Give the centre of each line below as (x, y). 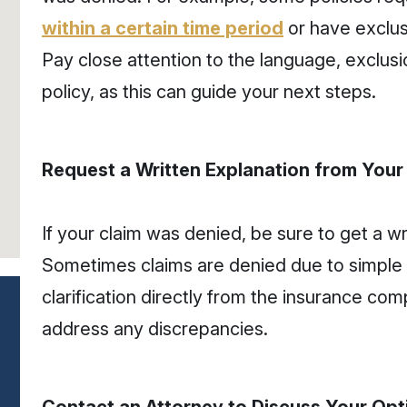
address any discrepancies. (155, 329)
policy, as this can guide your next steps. (209, 92)
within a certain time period (163, 28)
